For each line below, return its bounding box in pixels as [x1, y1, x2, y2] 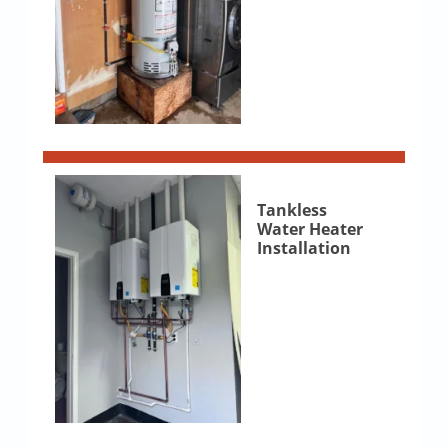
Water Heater [256, 218, 363, 241]
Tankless [256, 199, 327, 222]
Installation [256, 237, 351, 260]
